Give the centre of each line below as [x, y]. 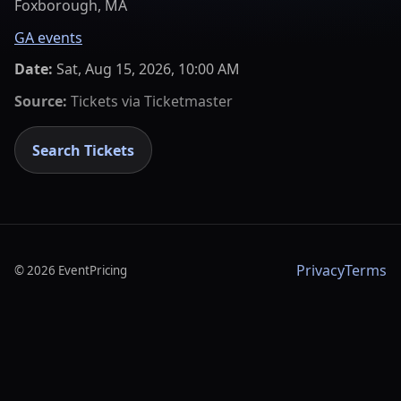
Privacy [320, 271]
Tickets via [106, 101]
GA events [48, 37]
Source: [41, 101]
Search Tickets [84, 150]
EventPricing [93, 271]
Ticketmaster [188, 101]
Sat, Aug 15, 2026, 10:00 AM [148, 69]
